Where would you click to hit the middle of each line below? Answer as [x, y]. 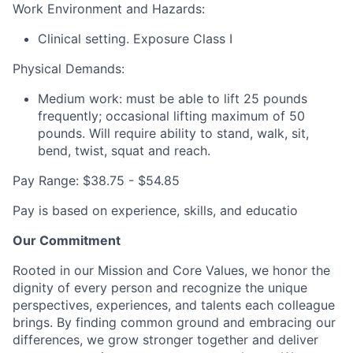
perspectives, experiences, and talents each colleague [174, 305]
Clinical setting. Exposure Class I [135, 38]
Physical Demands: [69, 68]
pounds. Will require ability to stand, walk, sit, [173, 133]
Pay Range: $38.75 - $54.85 [96, 180]
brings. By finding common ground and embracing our [174, 322]
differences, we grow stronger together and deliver [165, 339]
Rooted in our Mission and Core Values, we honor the [171, 270]
